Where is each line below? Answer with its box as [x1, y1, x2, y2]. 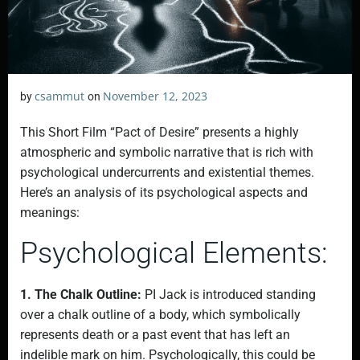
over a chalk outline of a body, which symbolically [20, 307, 301, 322]
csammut [35, 88, 84, 104]
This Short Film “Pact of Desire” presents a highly [20, 125, 299, 140]
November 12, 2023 [103, 88, 207, 104]
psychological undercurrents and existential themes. [20, 165, 314, 180]
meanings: [20, 205, 80, 220]
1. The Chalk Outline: [20, 287, 141, 302]
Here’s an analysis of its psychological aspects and [20, 185, 308, 200]
